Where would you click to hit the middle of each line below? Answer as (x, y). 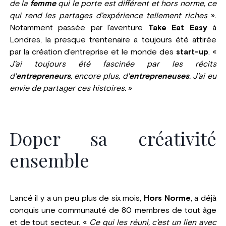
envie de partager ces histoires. (68, 88)
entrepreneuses (159, 76)
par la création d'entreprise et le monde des (92, 52)
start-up (191, 52)
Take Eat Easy (178, 27)
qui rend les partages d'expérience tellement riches (108, 15)
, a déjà (204, 198)
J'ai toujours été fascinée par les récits (113, 64)
